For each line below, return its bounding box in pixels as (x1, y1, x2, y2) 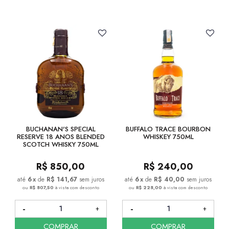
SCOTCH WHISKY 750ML (22, 139, 99, 149)
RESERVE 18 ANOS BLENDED (16, 131, 105, 142)
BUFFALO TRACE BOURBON (126, 124, 211, 134)
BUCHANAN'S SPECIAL (26, 124, 96, 134)
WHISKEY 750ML (143, 131, 194, 142)
